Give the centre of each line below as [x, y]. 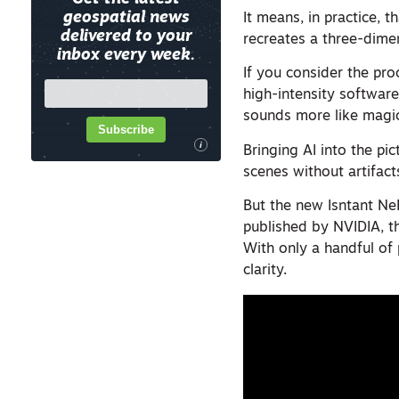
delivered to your [126, 37]
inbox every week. [126, 56]
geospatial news [126, 18]
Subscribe [126, 129]
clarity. [265, 271]
